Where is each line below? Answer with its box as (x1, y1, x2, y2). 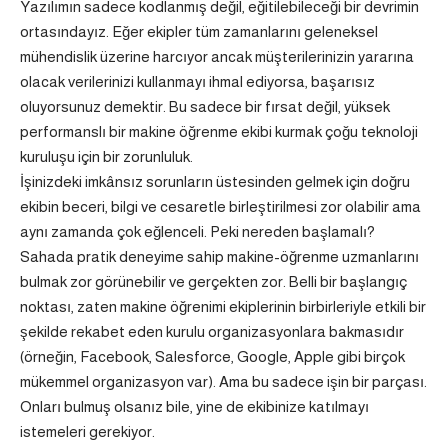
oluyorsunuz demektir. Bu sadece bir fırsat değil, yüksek (20, 98, 390, 115)
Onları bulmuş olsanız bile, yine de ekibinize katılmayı (20, 398, 369, 415)
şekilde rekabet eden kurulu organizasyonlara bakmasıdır (20, 323, 404, 340)
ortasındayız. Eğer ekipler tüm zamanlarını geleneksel (20, 23, 378, 40)
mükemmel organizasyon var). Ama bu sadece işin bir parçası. (20, 373, 427, 390)
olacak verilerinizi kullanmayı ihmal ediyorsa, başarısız (20, 73, 375, 90)
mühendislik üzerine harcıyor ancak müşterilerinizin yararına (20, 48, 414, 65)
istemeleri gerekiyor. (20, 423, 155, 440)
